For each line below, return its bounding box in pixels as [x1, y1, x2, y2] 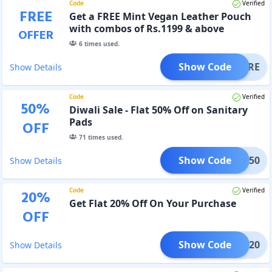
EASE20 [226, 237, 260, 251]
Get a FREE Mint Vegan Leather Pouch [69, 9, 251, 23]
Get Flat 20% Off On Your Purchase [69, 196, 236, 210]
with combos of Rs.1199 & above [69, 21, 224, 35]
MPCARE [220, 59, 260, 73]
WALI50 [225, 153, 260, 167]
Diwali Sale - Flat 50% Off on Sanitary [69, 103, 248, 117]
